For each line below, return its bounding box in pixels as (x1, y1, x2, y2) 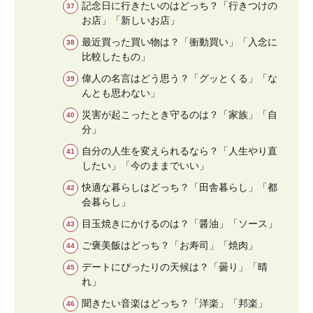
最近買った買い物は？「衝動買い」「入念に (82, 36, 277, 48)
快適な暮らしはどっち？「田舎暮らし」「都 (82, 181, 277, 193)
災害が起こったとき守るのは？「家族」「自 (82, 108, 277, 120)
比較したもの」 (82, 50, 150, 62)
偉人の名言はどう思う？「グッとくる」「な (82, 72, 277, 84)
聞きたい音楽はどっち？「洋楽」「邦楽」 (82, 297, 268, 309)
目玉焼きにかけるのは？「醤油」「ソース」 (82, 217, 277, 229)
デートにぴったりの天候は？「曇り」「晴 (82, 261, 268, 272)
